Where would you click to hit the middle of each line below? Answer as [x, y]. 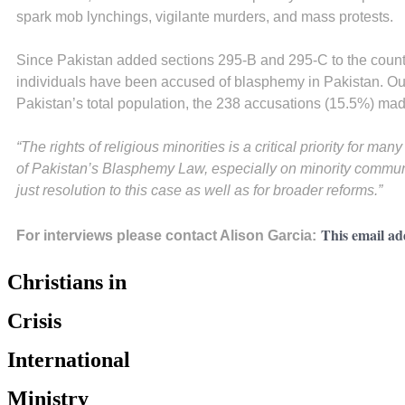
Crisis [34, 320]
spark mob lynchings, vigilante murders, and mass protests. [205, 16]
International [69, 359]
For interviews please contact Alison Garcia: [166, 235]
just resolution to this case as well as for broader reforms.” [199, 190]
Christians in [67, 282]
